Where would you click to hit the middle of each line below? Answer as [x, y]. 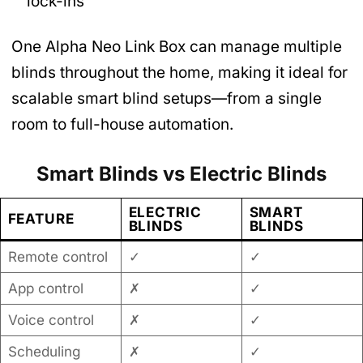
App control [45, 288]
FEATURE [41, 219]
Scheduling [44, 352]
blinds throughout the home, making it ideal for [179, 73]
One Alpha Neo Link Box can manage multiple [177, 47]
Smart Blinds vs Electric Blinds [181, 174]
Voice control [51, 320]
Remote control [58, 257]
